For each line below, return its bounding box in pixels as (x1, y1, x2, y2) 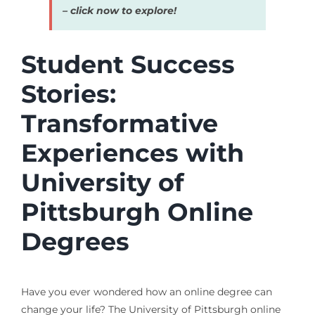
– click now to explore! (62, 4, 176, 17)
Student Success (20, 49, 235, 79)
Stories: (20, 78, 116, 109)
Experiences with (20, 137, 244, 168)
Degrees (20, 226, 129, 257)
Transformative (20, 108, 218, 139)
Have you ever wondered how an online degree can (20, 285, 272, 299)
